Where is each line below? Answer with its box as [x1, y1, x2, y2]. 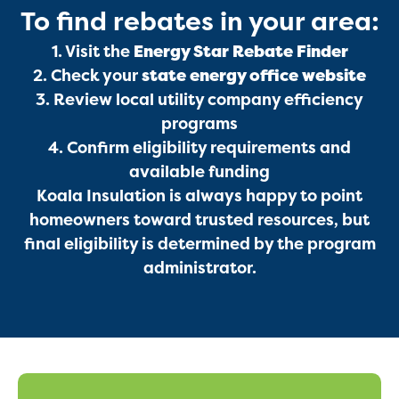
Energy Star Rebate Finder [133, 42, 348, 62]
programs [161, 114, 238, 134]
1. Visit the [51, 42, 134, 62]
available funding [129, 162, 270, 183]
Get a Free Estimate [121, 212, 278, 232]
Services [159, 30, 224, 51]
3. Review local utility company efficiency [36, 90, 363, 110]
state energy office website [142, 66, 366, 86]
